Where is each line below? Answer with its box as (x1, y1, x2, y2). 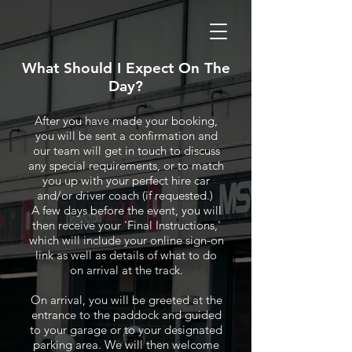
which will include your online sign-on (28, 233, 224, 247)
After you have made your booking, (35, 113, 218, 128)
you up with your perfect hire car (42, 173, 210, 188)
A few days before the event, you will (31, 203, 222, 218)
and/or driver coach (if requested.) (36, 188, 216, 203)
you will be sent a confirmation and (35, 128, 218, 143)
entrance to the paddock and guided (31, 307, 222, 322)
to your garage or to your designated (30, 322, 222, 337)
